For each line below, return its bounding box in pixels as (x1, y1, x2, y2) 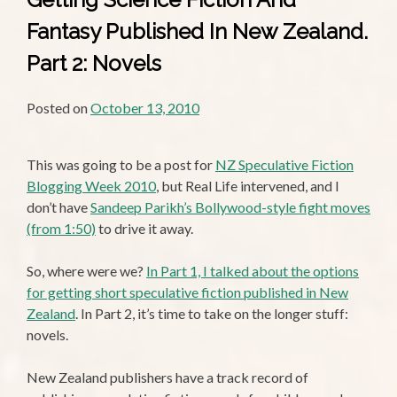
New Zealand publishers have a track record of (27, 368, 308, 385)
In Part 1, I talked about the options (146, 261, 359, 279)
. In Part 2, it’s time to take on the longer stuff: (75, 304, 348, 322)
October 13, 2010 (90, 98, 199, 116)
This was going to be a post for (27, 155, 215, 173)
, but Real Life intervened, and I (156, 176, 339, 194)
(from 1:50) (27, 219, 96, 237)
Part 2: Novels (27, 51, 161, 77)
